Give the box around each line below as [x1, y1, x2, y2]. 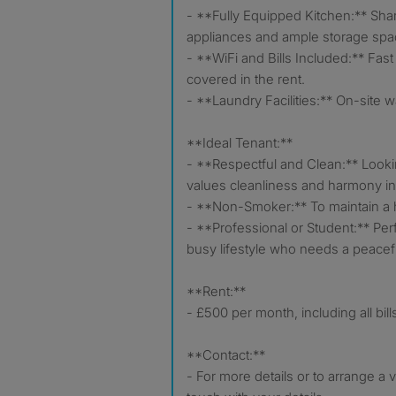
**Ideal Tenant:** [187, 133, 293, 151]
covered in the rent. [187, 70, 305, 88]
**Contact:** [187, 346, 265, 363]
